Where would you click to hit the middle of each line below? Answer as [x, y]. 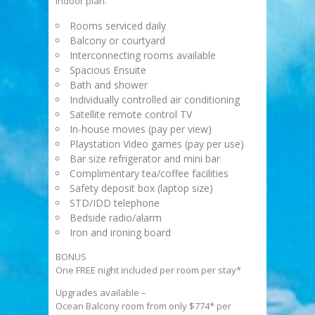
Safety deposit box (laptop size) [141, 188]
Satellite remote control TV [131, 115]
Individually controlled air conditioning [155, 100]
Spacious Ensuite [108, 70]
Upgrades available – [101, 293]
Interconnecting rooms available [143, 56]
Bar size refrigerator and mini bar [145, 159]
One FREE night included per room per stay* [148, 270]
